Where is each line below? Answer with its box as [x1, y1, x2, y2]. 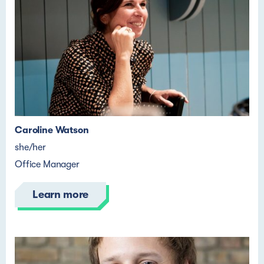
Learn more [32, 189, 89, 200]
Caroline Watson [15, 125, 89, 136]
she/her [15, 142, 46, 153]
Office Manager [15, 159, 80, 170]
